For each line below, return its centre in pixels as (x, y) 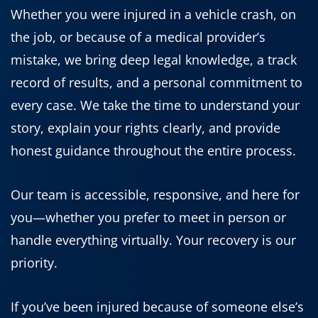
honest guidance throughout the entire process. (153, 150)
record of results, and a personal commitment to (157, 82)
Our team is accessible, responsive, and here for (155, 194)
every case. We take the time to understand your (155, 105)
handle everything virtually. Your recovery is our (153, 240)
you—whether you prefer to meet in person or (148, 217)
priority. (34, 262)
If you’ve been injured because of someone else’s (157, 306)
